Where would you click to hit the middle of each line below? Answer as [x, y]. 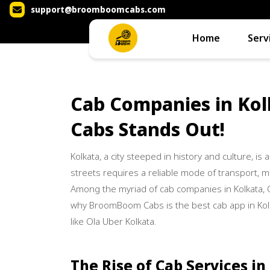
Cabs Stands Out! [148, 129]
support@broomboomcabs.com [98, 9]
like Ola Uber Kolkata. [113, 221]
